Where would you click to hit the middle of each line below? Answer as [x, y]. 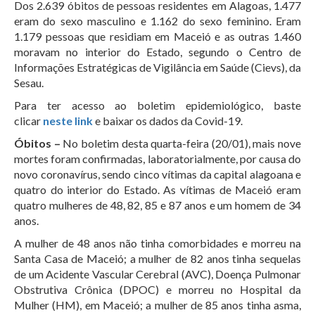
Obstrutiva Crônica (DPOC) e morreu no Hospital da [157, 289]
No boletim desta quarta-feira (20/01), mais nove [180, 143]
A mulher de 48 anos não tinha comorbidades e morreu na [157, 243]
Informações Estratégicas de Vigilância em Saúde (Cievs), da [157, 67]
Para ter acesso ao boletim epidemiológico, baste [157, 105]
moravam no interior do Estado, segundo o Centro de [157, 52]
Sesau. [29, 83]
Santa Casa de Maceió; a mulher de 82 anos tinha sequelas [157, 258]
